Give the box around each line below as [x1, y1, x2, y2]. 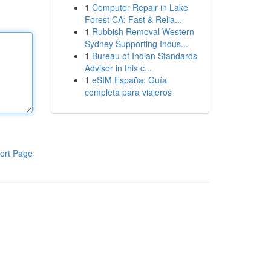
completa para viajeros [84, 86, 172, 98]
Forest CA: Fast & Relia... [84, 13, 182, 25]
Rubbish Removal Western [91, 25, 194, 38]
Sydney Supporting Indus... [84, 38, 188, 50]
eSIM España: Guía [91, 74, 167, 86]
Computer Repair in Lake [91, 1, 188, 13]
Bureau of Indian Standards [91, 50, 197, 62]
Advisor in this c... [84, 62, 152, 74]
